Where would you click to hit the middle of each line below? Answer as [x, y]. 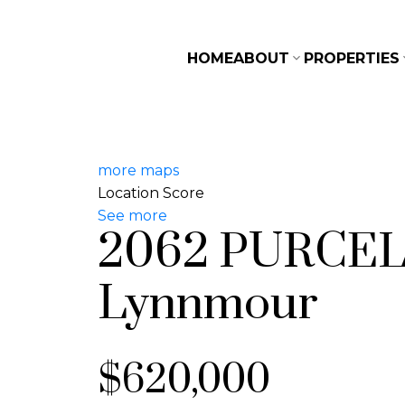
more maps [138, 170]
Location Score [151, 193]
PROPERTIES [351, 58]
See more [132, 215]
